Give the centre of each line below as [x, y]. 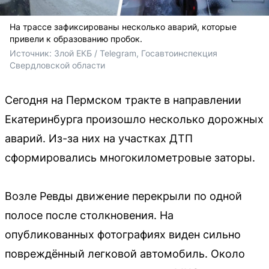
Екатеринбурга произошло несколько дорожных [134, 119]
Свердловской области [57, 65]
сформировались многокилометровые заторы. [130, 157]
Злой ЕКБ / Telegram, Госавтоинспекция [136, 53]
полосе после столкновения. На [89, 215]
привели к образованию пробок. [76, 38]
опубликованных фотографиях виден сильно [123, 234]
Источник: [32, 53]
